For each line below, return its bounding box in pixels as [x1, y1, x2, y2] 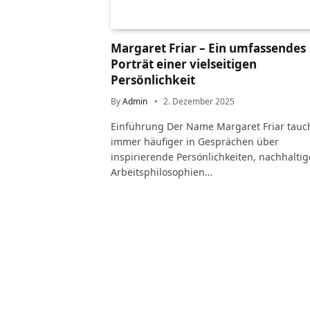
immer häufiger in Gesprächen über [111, 135, 279, 149]
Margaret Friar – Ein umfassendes [111, 40, 306, 57]
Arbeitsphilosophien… [111, 165, 212, 179]
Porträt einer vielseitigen [111, 56, 257, 73]
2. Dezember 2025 [163, 95, 235, 108]
